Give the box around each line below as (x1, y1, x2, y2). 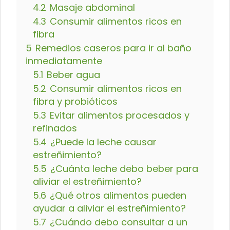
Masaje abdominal (50, 1, 135, 14)
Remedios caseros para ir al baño (35, 42, 191, 54)
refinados (33, 122, 77, 135)
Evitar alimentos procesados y (50, 109, 189, 122)
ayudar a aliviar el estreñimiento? (33, 202, 186, 215)
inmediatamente (26, 54, 102, 67)
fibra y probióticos (33, 95, 118, 108)
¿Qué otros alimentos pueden (50, 189, 186, 202)
